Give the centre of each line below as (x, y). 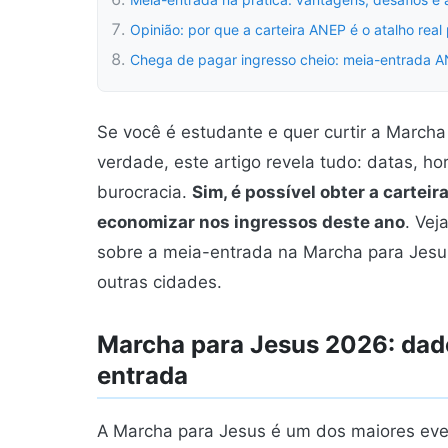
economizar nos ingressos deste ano (251, 222)
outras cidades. (159, 282)
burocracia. (144, 192)
